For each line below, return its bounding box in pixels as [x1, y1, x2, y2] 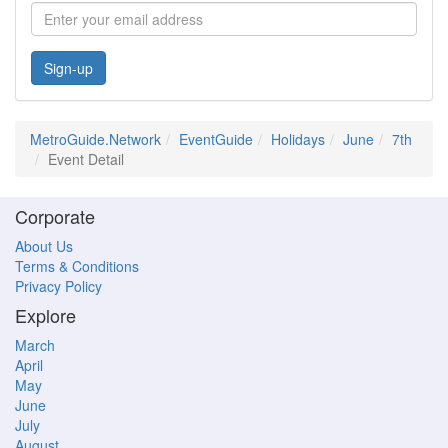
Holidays [271, 129, 325, 149]
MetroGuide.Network [30, 129, 161, 149]
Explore [15, 302, 76, 328]
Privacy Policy [15, 276, 102, 296]
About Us [15, 236, 73, 256]
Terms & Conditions [15, 256, 139, 276]
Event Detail [48, 149, 124, 169]
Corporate [15, 203, 95, 229]
